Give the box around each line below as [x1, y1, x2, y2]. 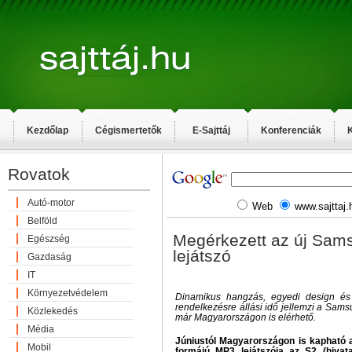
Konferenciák [261, 125, 321, 136]
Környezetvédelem [27, 288, 108, 299]
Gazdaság [27, 251, 71, 262]
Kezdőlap [27, 125, 69, 136]
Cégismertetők [95, 125, 162, 136]
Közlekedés [27, 306, 78, 317]
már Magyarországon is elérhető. [175, 312, 316, 323]
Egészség [27, 233, 70, 244]
